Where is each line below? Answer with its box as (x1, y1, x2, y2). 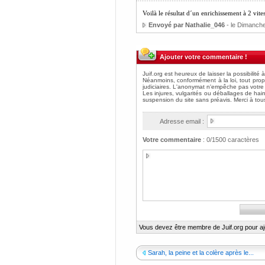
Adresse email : (159, 118, 204, 125)
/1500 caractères (209, 136, 259, 143)
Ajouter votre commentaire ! (159, 53, 247, 60)
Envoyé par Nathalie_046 (148, 21, 225, 28)
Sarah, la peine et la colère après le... (147, 249, 254, 256)
